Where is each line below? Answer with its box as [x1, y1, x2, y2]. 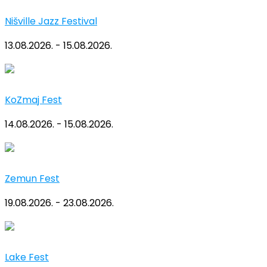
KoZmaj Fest [5, 93, 62, 107]
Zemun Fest [5, 172, 60, 186]
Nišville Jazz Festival [5, 14, 97, 29]
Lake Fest [5, 250, 49, 265]
